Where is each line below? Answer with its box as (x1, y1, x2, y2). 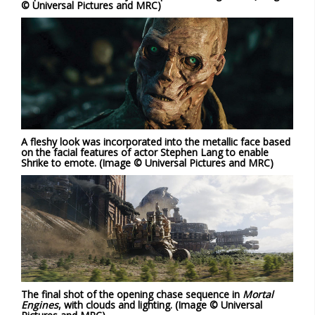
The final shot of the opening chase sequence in (21, 288, 243, 302)
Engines (21, 298, 58, 312)
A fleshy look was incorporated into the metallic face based (21, 135, 290, 149)
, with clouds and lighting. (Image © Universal (58, 298, 262, 312)
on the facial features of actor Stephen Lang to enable (21, 146, 269, 160)
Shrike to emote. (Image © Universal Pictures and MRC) (21, 156, 274, 170)
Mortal (243, 288, 274, 302)
